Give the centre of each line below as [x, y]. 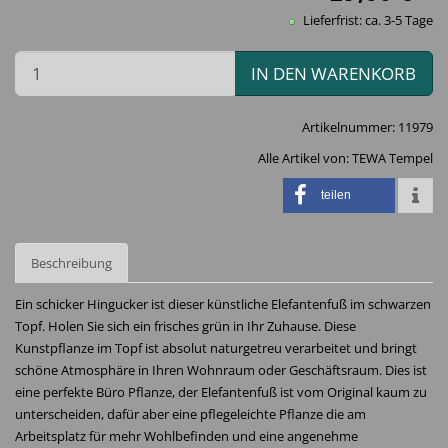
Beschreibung [71, 263]
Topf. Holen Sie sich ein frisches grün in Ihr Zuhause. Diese [185, 326]
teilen [336, 195]
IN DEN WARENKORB [333, 73]
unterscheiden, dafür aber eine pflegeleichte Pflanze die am [190, 414]
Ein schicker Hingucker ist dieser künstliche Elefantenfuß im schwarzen [223, 304]
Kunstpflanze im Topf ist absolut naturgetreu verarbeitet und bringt [216, 348]
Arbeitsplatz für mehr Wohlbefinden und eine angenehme [186, 436]
